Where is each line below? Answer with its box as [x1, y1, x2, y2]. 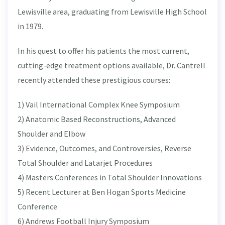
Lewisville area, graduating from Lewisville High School [18, 7, 207, 17]
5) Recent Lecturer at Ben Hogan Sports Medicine [18, 187, 186, 197]
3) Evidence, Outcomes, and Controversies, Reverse [18, 143, 191, 153]
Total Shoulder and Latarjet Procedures [18, 158, 153, 168]
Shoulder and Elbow [18, 129, 85, 139]
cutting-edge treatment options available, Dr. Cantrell [18, 60, 205, 70]
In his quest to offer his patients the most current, [18, 46, 189, 56]
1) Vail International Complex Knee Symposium [18, 99, 180, 109]
